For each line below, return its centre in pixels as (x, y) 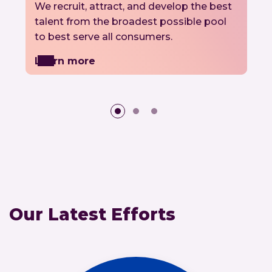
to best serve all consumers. (103, 36)
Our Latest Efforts (92, 214)
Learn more (65, 61)
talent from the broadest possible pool (130, 21)
